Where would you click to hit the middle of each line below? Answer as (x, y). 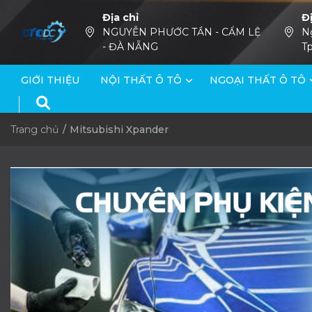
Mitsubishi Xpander (119, 130)
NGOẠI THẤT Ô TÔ (258, 80)
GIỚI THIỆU (50, 80)
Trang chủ (34, 130)
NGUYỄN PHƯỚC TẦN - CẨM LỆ (182, 32)
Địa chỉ (121, 17)
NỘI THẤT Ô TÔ (141, 80)
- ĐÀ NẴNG (131, 47)
